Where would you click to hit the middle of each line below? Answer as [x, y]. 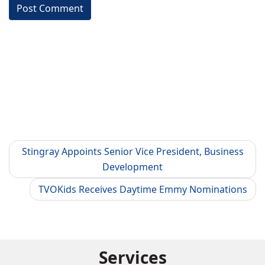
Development [132, 167]
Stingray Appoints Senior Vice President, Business [132, 151]
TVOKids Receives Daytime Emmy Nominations [143, 189]
